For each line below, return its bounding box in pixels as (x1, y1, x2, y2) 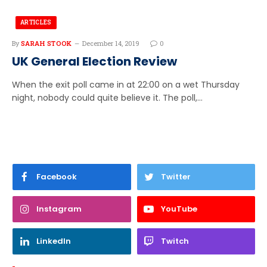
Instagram (36, 203, 82, 215)
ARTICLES (20, 18, 52, 26)
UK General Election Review (12, 52, 177, 70)
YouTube (160, 203, 197, 215)
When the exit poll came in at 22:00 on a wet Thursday (12, 78, 240, 91)
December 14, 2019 (82, 38, 139, 48)
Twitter (160, 170, 191, 182)
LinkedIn (36, 235, 71, 247)
